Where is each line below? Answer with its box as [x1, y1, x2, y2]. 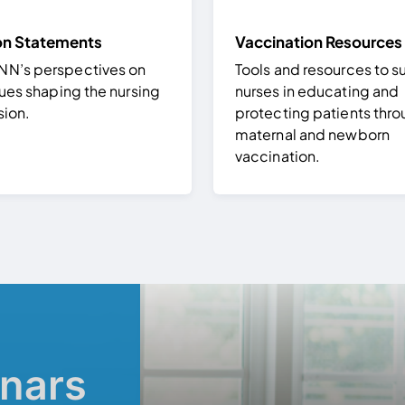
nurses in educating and [235, 80, 400, 100]
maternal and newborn [235, 124, 390, 144]
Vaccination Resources [235, 31, 402, 52]
